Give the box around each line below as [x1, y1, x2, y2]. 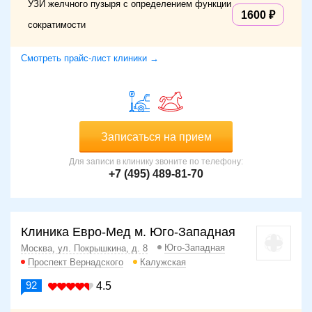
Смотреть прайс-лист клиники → [21, 53, 159, 64]
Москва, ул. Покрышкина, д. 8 [21, 243, 148, 254]
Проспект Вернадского [28, 257, 123, 268]
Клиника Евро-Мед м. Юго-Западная [21, 225, 235, 240]
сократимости [28, 19, 86, 31]
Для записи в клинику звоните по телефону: [69, 157, 243, 167]
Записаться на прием [100, 131, 212, 143]
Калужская [140, 257, 186, 268]
